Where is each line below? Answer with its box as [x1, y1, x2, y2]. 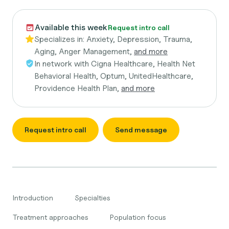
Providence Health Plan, [34, 83, 121, 93]
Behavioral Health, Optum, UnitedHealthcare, [34, 71, 193, 81]
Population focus [110, 213, 166, 221]
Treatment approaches [13, 213, 88, 221]
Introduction [13, 193, 53, 202]
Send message [115, 125, 167, 134]
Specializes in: [34, 34, 86, 44]
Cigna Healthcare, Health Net [91, 59, 195, 68]
